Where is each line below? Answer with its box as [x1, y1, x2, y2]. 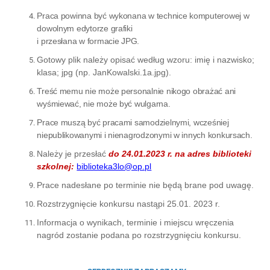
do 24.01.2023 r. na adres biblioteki [108, 149, 252, 159]
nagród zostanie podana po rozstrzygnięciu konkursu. [37, 230, 242, 240]
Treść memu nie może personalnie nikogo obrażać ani [37, 86, 236, 96]
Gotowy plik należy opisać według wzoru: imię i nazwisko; [37, 55, 255, 65]
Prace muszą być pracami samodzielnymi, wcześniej [37, 118, 229, 128]
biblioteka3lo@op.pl [77, 162, 152, 172]
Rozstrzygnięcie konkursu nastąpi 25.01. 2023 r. [37, 199, 221, 209]
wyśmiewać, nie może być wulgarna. [37, 99, 171, 109]
